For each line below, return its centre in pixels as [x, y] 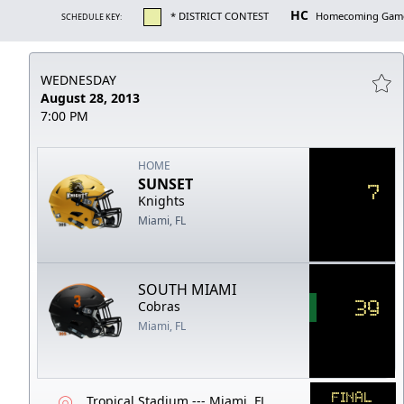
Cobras [160, 306]
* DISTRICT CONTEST [220, 15]
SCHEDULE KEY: [92, 16]
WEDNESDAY [78, 79]
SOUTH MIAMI [188, 289]
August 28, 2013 [90, 97]
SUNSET [166, 184]
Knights [162, 200]
